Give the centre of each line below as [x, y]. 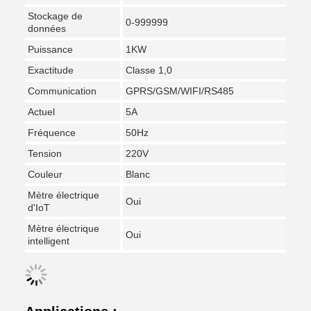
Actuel [41, 112]
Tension [45, 153]
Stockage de [55, 16]
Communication [62, 91]
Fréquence [52, 133]
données [47, 28]
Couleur [45, 174]
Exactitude [51, 70]
